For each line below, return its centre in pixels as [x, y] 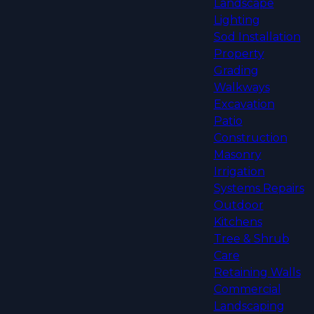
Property [239, 54]
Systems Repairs [259, 189]
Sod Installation [257, 37]
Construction [250, 138]
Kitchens [238, 222]
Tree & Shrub [251, 239]
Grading [236, 71]
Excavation [244, 104]
